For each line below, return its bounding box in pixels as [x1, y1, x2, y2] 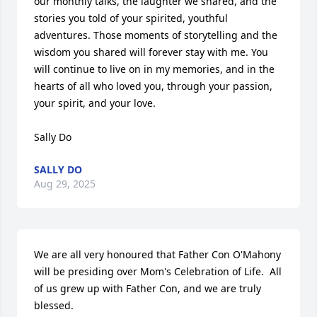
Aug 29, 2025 [34, 177, 96, 190]
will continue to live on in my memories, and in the [34, 62, 275, 76]
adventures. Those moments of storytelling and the [34, 28, 277, 42]
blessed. [34, 299, 74, 312]
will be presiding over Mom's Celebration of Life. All [34, 265, 282, 278]
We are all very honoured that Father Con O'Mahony [34, 248, 281, 261]
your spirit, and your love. [34, 96, 156, 110]
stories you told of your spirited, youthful [34, 11, 228, 25]
